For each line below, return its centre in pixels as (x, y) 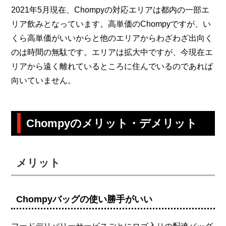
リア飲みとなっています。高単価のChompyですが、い (111, 24)
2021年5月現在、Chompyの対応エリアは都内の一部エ (110, 10)
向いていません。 (44, 80)
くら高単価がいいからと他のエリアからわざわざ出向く (112, 38)
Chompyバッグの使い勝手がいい (84, 199)
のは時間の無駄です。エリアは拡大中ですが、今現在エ (112, 52)
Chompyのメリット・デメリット (112, 123)
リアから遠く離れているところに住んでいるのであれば (112, 66)
